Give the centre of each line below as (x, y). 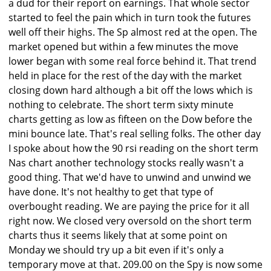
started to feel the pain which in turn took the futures (130, 18)
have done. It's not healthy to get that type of (111, 192)
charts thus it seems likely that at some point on (118, 236)
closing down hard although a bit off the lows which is (131, 90)
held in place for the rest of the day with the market (125, 76)
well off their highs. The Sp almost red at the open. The (133, 32)
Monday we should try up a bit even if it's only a (116, 250)
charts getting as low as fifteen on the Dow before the (130, 119)
